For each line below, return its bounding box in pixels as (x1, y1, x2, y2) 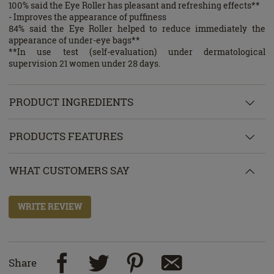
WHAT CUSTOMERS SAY (9, 163, 130, 177)
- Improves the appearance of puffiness (9, 11, 166, 23)
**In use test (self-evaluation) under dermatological (9, 46, 265, 58)
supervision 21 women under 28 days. (9, 57, 160, 70)
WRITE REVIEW (18, 201, 82, 213)
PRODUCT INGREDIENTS (9, 94, 134, 109)
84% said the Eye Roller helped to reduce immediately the (9, 23, 265, 35)
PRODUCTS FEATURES (9, 128, 124, 143)
